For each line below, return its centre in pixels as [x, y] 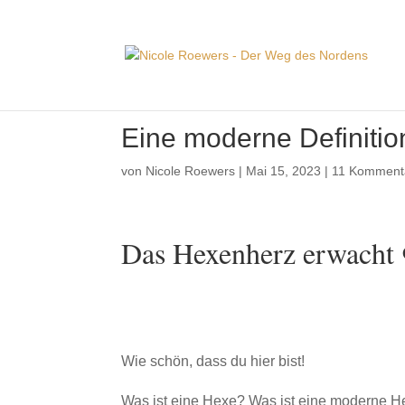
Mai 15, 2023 [284, 171]
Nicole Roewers [191, 171]
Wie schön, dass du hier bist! [213, 361]
